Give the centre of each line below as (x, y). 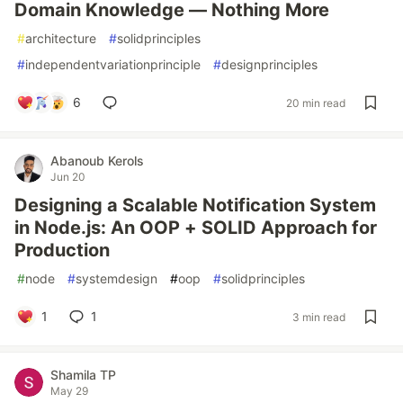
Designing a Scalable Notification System (195, 205)
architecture (61, 38)
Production (62, 250)
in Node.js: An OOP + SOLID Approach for (196, 228)
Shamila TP (83, 375)
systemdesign (116, 278)
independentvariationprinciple (113, 64)
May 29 (69, 391)
